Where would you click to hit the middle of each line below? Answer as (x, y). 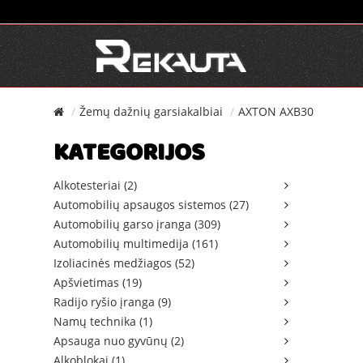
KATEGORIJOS (129, 155)
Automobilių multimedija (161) (136, 243)
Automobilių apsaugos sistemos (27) (151, 205)
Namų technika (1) (103, 321)
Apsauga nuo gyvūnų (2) (119, 341)
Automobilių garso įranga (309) (137, 224)
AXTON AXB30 (276, 111)
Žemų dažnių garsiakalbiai (151, 111)
